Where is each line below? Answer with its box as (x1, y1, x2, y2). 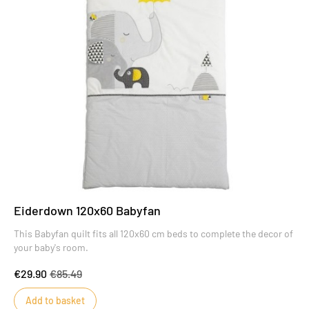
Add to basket (26, 295, 85, 307)
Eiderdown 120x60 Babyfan (14, 203, 161, 219)
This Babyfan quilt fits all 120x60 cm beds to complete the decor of (14, 228, 293, 240)
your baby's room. (14, 241, 88, 254)
